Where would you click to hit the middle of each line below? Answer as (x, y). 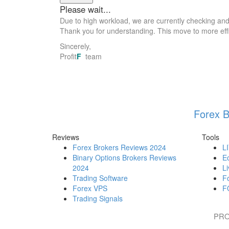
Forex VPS (90, 188)
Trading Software (100, 178)
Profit (68, 56)
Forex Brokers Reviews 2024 (119, 147)
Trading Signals (98, 198)
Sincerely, (75, 46)
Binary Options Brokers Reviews (124, 157)
